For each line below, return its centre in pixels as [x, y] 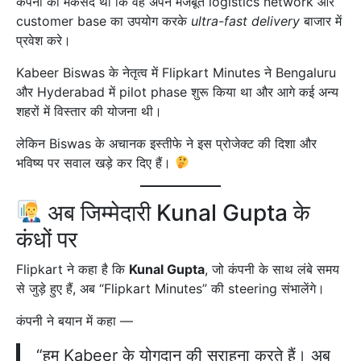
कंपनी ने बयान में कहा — [75, 320]
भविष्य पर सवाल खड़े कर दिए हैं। [95, 162]
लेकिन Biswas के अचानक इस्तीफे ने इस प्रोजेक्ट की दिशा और [166, 143]
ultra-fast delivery [245, 21]
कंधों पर [47, 239]
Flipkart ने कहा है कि [73, 269]
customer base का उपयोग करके [104, 21]
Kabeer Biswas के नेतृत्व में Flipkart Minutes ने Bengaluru [176, 72]
